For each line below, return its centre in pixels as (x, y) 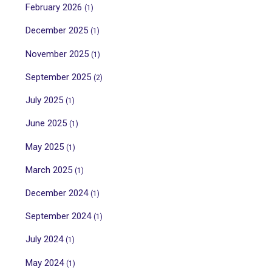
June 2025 (47, 124)
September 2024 (59, 216)
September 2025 (59, 77)
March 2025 (50, 170)
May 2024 (46, 263)
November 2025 (58, 54)
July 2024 (46, 240)
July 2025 (46, 100)
